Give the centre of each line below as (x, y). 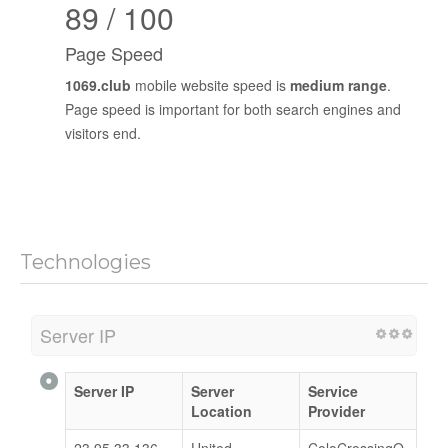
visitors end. (103, 132)
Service (333, 390)
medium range (338, 84)
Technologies (85, 261)
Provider (336, 410)
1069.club (98, 84)
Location (221, 410)
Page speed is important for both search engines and (233, 108)
